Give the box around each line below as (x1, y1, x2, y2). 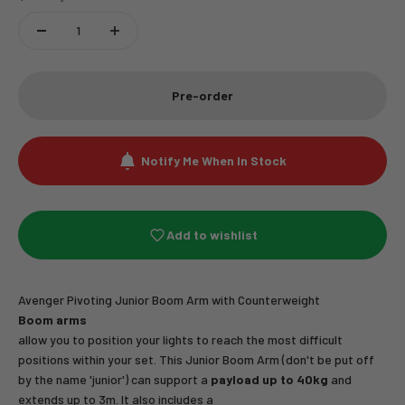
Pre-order (172, 88, 233, 103)
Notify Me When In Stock (141, 153, 287, 168)
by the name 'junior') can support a (18, 372, 208, 387)
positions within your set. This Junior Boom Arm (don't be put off (18, 352, 374, 367)
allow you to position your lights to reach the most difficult (18, 332, 343, 347)
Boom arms (18, 312, 87, 327)
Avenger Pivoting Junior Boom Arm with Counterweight (18, 292, 320, 307)
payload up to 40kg (208, 372, 328, 387)
